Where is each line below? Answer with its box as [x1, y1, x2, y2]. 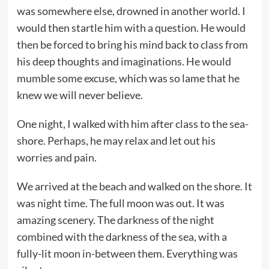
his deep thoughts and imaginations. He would [16, 54, 231, 68]
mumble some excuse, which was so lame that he [16, 71, 240, 85]
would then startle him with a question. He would [16, 20, 246, 34]
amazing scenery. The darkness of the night [16, 213, 214, 226]
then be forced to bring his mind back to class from [16, 37, 248, 51]
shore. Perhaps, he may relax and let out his [16, 133, 216, 147]
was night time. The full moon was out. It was [16, 196, 225, 210]
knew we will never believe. [16, 88, 143, 101]
